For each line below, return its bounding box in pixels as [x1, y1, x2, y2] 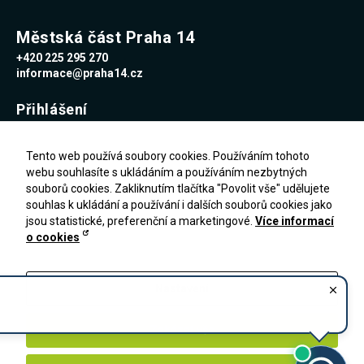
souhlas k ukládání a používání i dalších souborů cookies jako [26, 198, 332, 211]
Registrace [16, 258, 67, 271]
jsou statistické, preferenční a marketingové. [26, 214, 255, 227]
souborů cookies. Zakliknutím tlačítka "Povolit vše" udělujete [26, 182, 330, 195]
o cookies [26, 231, 80, 244]
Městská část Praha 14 [16, 28, 195, 48]
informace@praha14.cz [16, 67, 143, 80]
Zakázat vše [149, 323, 214, 336]
